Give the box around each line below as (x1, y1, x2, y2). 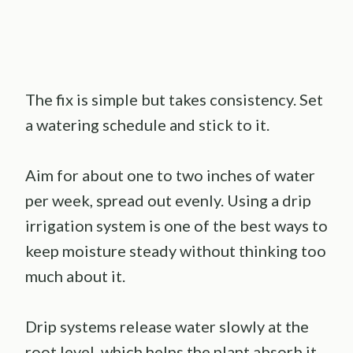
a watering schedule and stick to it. (25, 114, 269, 134)
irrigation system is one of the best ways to (25, 215, 328, 235)
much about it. (25, 266, 125, 285)
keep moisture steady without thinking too (25, 240, 326, 260)
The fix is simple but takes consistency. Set (25, 89, 323, 109)
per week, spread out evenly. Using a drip (25, 190, 311, 210)
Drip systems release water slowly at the (25, 316, 309, 336)
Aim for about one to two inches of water (25, 165, 315, 184)
